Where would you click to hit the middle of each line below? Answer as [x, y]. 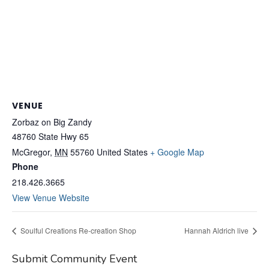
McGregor [31, 152]
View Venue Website [51, 198]
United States [122, 152]
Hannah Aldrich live [217, 230]
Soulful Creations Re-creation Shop [77, 230]
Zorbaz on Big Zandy [52, 122]
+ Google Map [177, 152]
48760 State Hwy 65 [50, 136]
